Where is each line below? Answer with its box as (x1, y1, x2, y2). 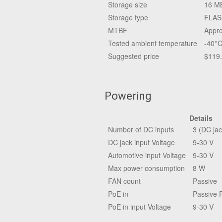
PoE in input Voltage (108, 202, 171, 212)
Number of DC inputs (108, 124, 174, 134)
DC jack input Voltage (108, 137, 175, 147)
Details (189, 113, 213, 123)
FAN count (108, 176, 141, 186)
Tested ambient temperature (108, 38, 197, 48)
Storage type (108, 12, 148, 22)
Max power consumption (108, 163, 185, 173)
